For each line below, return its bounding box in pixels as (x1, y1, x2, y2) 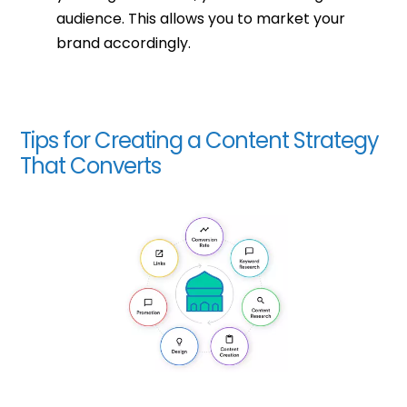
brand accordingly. (56, 33, 192, 55)
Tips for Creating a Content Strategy (20, 125, 380, 156)
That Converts (20, 151, 162, 182)
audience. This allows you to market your (56, 8, 346, 30)
